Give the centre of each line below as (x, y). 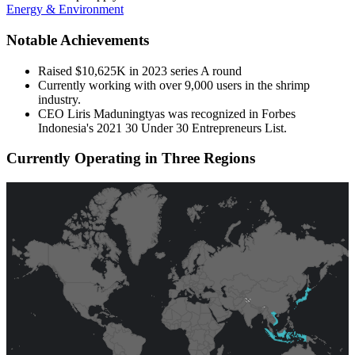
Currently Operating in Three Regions (131, 158)
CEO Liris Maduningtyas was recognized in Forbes (167, 113)
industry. (59, 99)
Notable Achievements (78, 40)
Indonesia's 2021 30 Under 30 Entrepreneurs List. (162, 128)
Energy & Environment (65, 10)
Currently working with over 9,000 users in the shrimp (174, 85)
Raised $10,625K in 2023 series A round (140, 71)
